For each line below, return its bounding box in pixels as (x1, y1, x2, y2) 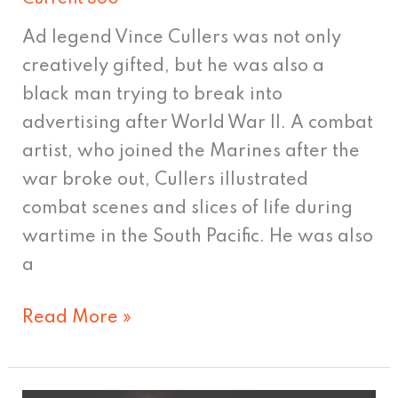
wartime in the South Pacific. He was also (22, 228, 374, 247)
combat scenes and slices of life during (22, 200, 354, 219)
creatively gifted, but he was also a (22, 58, 325, 76)
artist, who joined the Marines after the (22, 143, 361, 162)
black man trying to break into (22, 86, 283, 105)
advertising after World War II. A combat (22, 115, 374, 133)
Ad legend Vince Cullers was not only (22, 29, 342, 48)
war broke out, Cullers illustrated (22, 171, 309, 190)
